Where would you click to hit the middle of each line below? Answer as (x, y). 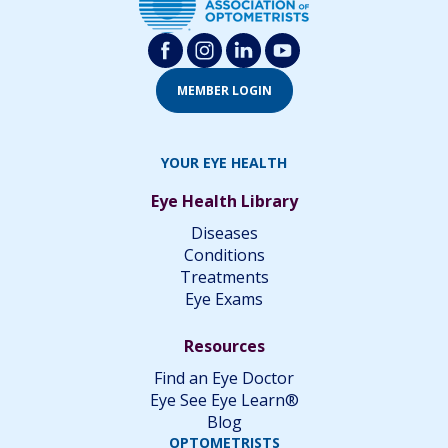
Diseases (224, 232)
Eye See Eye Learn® (224, 399)
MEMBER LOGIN (224, 90)
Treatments (224, 276)
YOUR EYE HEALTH (224, 162)
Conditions (224, 254)
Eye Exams (224, 298)
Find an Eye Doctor (224, 377)
